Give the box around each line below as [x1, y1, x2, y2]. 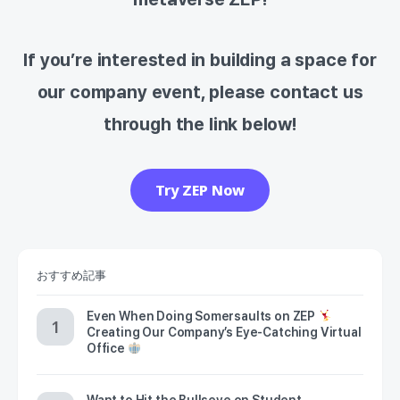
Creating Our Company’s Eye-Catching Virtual [87, 324, 362, 339]
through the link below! [104, 113, 296, 136]
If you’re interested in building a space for [23, 49, 377, 71]
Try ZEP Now [155, 180, 245, 201]
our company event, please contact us [37, 81, 363, 104]
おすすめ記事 [37, 268, 106, 284]
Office [87, 340, 128, 355]
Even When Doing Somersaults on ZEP [87, 308, 318, 323]
